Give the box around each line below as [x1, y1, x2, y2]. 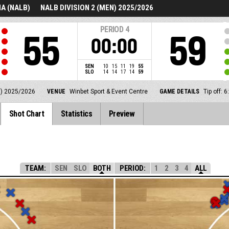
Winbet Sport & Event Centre [69, 88, 148, 95]
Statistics [61, 109, 93, 119]
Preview [109, 109, 135, 119]
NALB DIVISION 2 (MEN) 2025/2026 [40, 3, 153, 12]
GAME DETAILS [159, 88, 199, 95]
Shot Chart [9, 109, 44, 119]
